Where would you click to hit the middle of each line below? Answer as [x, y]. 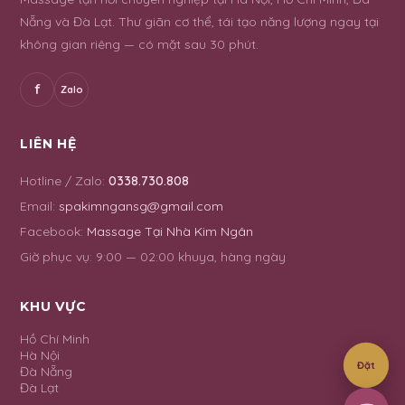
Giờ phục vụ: [56, 256]
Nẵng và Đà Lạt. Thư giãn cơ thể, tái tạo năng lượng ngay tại [199, 21]
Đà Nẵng [46, 371]
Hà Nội [40, 355]
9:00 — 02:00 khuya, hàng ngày [191, 256]
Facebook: [52, 231]
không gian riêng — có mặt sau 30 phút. [139, 44]
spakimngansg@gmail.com [141, 206]
